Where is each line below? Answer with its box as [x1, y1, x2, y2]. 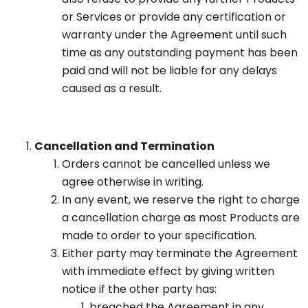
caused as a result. [62, 80, 162, 97]
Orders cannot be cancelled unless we [62, 156, 270, 173]
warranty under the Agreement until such [62, 27, 287, 43]
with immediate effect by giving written [62, 263, 274, 280]
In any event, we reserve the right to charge [62, 192, 300, 208]
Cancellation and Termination [34, 138, 214, 155]
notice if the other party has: [62, 281, 217, 298]
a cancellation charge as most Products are [62, 210, 300, 226]
